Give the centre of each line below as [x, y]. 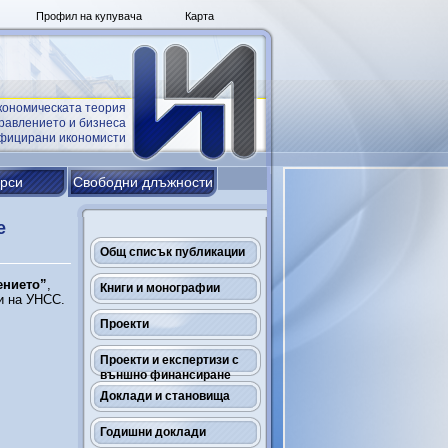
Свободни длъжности [143, 182]
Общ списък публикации [172, 252]
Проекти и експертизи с [169, 360]
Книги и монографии [160, 288]
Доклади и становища [165, 396]
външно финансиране [165, 375]
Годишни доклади [153, 432]
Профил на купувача [88, 16]
